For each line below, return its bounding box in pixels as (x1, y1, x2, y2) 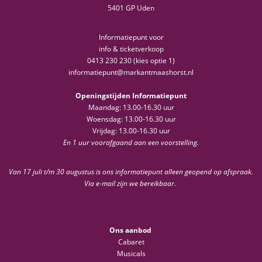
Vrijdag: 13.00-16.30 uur (92, 126, 170, 136)
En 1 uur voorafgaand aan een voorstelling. (63, 137, 199, 148)
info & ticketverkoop (98, 44, 164, 54)
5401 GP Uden (108, 3, 154, 13)
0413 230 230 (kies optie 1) (87, 56, 175, 66)
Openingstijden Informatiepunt (75, 91, 187, 101)
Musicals (116, 249, 146, 259)
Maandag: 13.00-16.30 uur (88, 102, 174, 113)
